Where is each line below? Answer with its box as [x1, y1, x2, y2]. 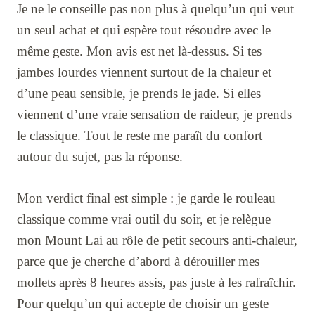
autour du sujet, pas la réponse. [17, 148, 183, 164]
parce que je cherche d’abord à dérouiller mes [17, 253, 259, 269]
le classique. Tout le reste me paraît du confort [17, 127, 262, 143]
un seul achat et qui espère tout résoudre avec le [17, 22, 271, 37]
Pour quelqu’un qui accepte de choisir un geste [17, 295, 269, 311]
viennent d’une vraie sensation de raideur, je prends [17, 106, 292, 122]
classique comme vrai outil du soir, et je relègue [17, 211, 271, 226]
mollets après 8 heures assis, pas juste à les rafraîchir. [17, 274, 296, 290]
